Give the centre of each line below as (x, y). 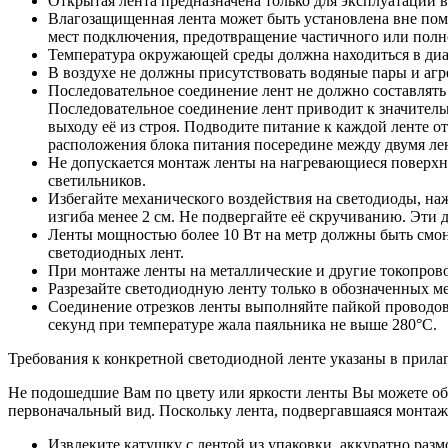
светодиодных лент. (116, 252)
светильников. (97, 180)
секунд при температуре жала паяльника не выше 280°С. (242, 324)
